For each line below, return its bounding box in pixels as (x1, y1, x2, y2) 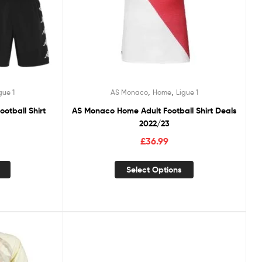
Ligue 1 (175, 87, 198, 96)
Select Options (126, 164, 182, 175)
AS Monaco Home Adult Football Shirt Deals (71, 105, 237, 116)
